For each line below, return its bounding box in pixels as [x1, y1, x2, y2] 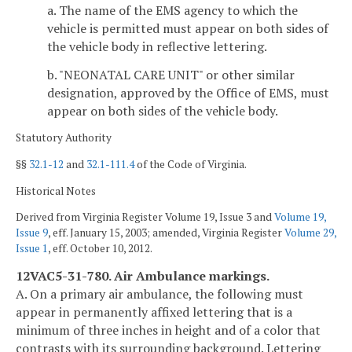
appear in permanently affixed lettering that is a [16, 302, 292, 321]
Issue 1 [16, 241, 48, 256]
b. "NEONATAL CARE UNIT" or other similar [47, 65, 295, 83]
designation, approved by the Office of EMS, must [47, 83, 329, 101]
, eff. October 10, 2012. [48, 241, 152, 256]
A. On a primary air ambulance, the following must [16, 284, 303, 302]
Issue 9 [16, 225, 48, 240]
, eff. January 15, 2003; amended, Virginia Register [48, 225, 284, 240]
